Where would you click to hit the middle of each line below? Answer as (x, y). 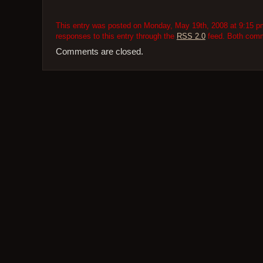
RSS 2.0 (191, 36)
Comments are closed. (99, 51)
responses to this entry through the (116, 36)
